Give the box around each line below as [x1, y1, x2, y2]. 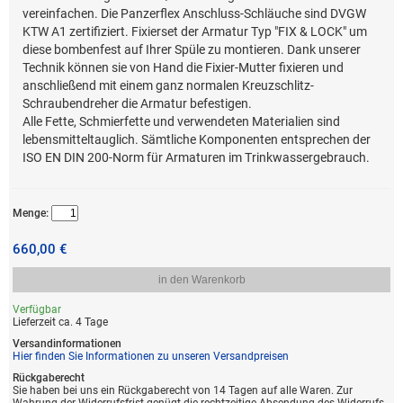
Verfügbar [12, 303, 61, 317]
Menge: [12, 206, 49, 219]
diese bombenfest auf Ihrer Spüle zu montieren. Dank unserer [22, 42, 362, 58]
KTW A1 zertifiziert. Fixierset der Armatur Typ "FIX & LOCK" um [22, 24, 368, 40]
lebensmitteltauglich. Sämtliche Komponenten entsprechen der [22, 132, 372, 148]
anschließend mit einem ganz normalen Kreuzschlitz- [22, 78, 315, 94]
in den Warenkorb [157, 273, 246, 287]
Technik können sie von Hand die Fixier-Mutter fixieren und [22, 60, 345, 76]
